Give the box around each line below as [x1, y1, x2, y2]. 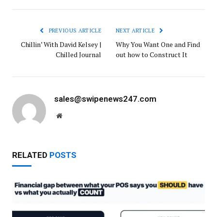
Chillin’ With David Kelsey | [21, 39, 101, 49]
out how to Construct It [116, 49, 187, 59]
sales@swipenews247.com [54, 93, 156, 104]
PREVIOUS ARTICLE [47, 27, 101, 34]
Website [62, 111, 83, 119]
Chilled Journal [56, 49, 101, 59]
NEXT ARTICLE [116, 27, 156, 34]
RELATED [12, 150, 49, 160]
